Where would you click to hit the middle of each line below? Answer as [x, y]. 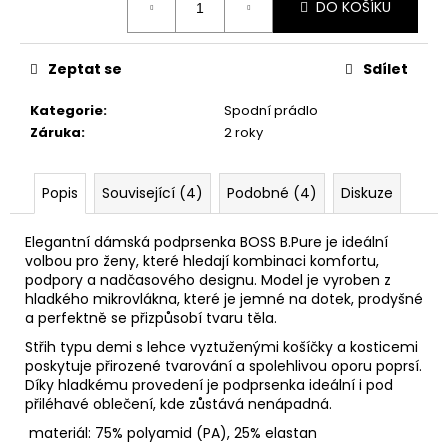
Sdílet [385, 68]
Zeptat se [85, 68]
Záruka [55, 132]
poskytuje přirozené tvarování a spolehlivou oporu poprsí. [223, 365]
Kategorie [66, 110]
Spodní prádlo [271, 110]
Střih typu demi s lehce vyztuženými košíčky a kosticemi [221, 346]
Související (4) [152, 192]
